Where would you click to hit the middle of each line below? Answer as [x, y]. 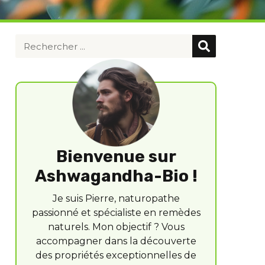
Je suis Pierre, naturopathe [116, 198]
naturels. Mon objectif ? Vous [116, 227]
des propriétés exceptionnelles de [116, 255]
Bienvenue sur [116, 156]
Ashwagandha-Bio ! [116, 176]
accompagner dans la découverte [116, 241]
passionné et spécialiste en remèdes [116, 213]
